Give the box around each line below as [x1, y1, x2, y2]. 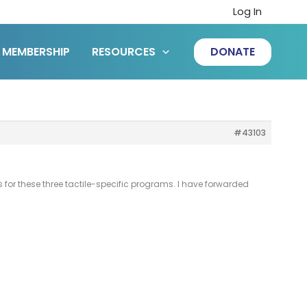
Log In [232, 5, 262, 19]
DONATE [210, 43, 255, 60]
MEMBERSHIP [2, 43, 71, 60]
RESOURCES [92, 43, 156, 60]
